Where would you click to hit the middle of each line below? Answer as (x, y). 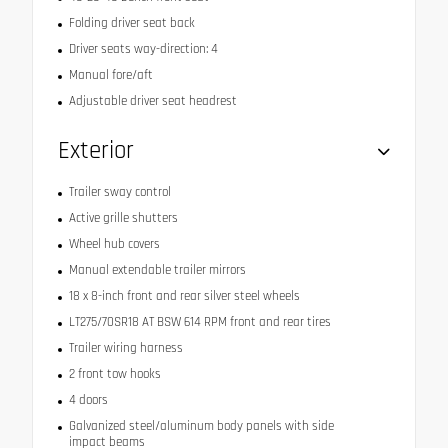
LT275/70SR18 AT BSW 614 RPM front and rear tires (199, 321)
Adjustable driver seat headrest (152, 100)
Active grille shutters (123, 217)
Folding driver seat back (131, 22)
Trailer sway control (119, 191)
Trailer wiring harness (125, 347)
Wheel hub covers (114, 243)
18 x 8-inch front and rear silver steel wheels (184, 295)
